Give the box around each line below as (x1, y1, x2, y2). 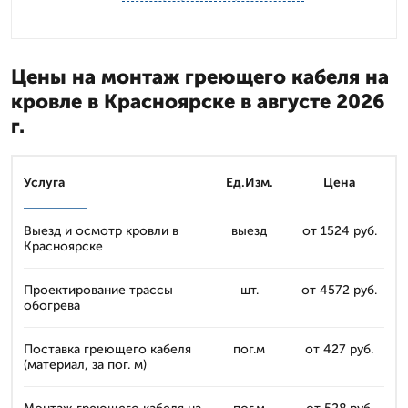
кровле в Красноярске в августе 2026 (11, 89, 385, 114)
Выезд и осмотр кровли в (24, 223, 178, 239)
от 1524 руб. (301, 223, 377, 239)
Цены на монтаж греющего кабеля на (11, 65, 389, 89)
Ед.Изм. (225, 175, 273, 190)
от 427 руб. (305, 342, 373, 357)
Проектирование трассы (24, 282, 173, 298)
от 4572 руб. (301, 282, 377, 298)
